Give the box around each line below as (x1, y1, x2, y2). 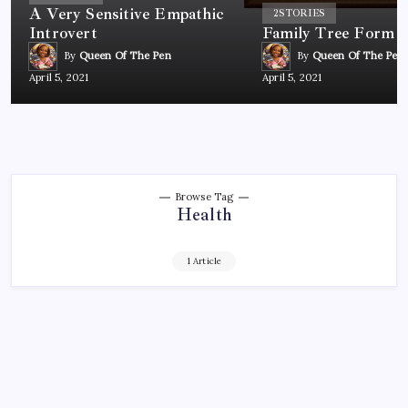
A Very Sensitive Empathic (29, 3, 223, 24)
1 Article (186, 255, 222, 268)
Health (176, 204, 232, 227)
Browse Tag (174, 190, 234, 204)
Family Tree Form (262, 22, 395, 43)
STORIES (279, 6, 325, 19)
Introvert (29, 22, 97, 43)
